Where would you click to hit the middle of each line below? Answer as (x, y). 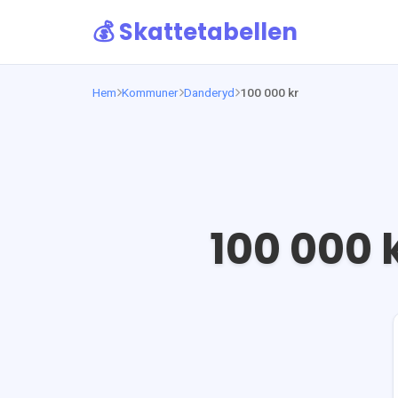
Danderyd (209, 92)
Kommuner (150, 92)
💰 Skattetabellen (195, 32)
